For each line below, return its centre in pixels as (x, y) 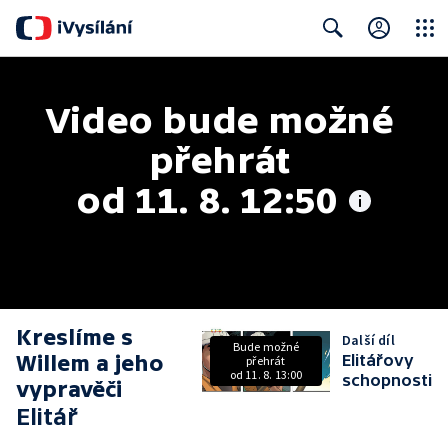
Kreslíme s (74, 337)
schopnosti (387, 380)
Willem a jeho (90, 363)
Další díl (368, 340)
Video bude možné (219, 120)
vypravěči (69, 389)
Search (328, 67)
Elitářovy (378, 360)
